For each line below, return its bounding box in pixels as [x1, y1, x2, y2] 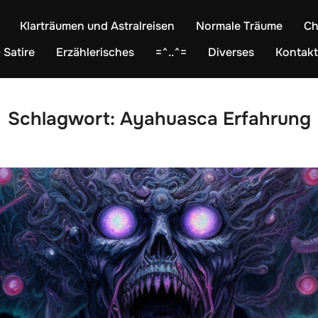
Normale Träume [196, 18, 283, 33]
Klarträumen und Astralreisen [20, 18, 175, 33]
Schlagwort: [7, 107, 120, 131]
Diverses [208, 45, 254, 60]
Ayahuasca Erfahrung [119, 107, 311, 131]
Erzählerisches [56, 45, 134, 60]
